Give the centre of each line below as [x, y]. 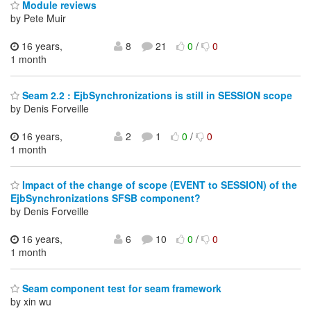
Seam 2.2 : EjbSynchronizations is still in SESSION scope [156, 95]
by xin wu [31, 301]
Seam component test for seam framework [120, 288]
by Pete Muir [38, 18]
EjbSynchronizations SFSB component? [106, 198]
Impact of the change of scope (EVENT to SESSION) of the [158, 185]
